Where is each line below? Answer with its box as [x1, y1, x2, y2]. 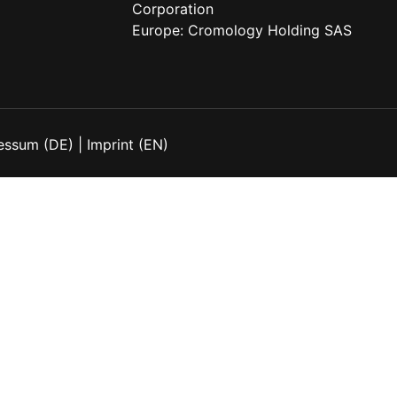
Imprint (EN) [86, 136, 168, 154]
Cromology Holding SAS [187, 21, 352, 39]
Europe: [131, 21, 188, 39]
